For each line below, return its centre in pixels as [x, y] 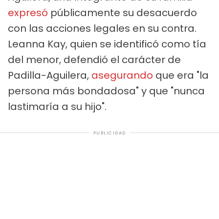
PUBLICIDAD [109, 133]
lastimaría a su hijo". [57, 106]
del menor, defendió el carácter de [94, 59]
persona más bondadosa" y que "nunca [106, 91]
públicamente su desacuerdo [122, 12]
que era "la [181, 75]
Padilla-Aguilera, [50, 75]
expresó [28, 12]
